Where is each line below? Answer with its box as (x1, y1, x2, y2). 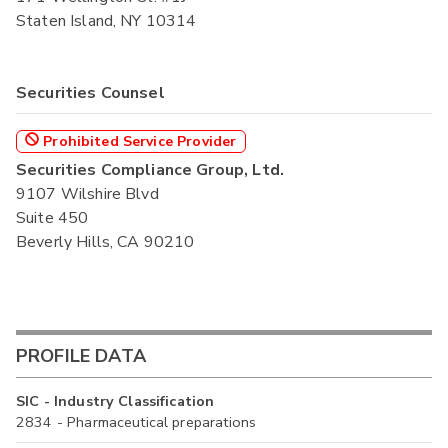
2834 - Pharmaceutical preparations (16, 412, 257, 433)
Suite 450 (16, 207, 89, 230)
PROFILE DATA (16, 343, 146, 368)
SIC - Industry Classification (16, 391, 215, 412)
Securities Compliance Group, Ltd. (16, 159, 284, 182)
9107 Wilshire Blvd (16, 183, 159, 206)
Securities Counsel (16, 82, 165, 105)
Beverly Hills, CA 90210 (16, 231, 195, 254)
